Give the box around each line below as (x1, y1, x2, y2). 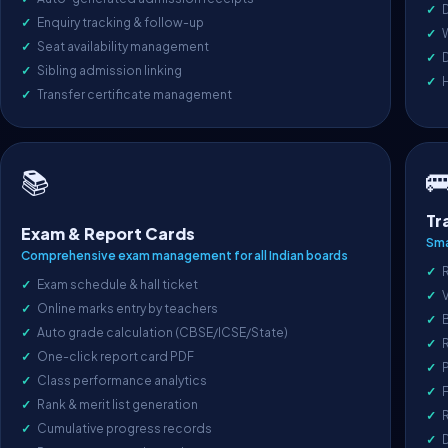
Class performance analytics (37, 373, 207, 388)
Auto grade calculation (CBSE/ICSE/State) (37, 325, 288, 340)
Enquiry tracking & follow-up (37, 15, 204, 30)
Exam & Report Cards (21, 223, 195, 244)
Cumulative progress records (37, 421, 212, 436)
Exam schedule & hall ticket (37, 277, 198, 292)
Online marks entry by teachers (37, 301, 218, 316)
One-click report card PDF (37, 349, 194, 364)
